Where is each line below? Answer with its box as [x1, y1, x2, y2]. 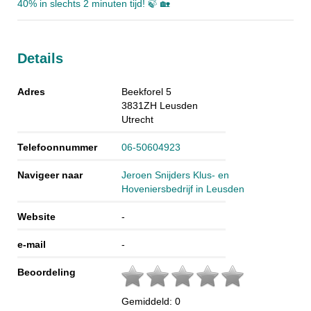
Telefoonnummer [17, 141, 97, 153]
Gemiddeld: [121, 295, 175, 307]
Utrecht [121, 113, 153, 125]
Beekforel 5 [121, 85, 171, 97]
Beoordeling [17, 266, 76, 278]
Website [17, 210, 56, 222]
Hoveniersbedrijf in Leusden [121, 183, 244, 194]
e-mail [17, 238, 46, 250]
